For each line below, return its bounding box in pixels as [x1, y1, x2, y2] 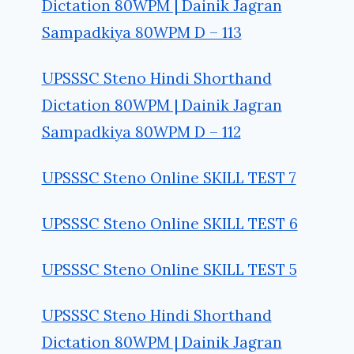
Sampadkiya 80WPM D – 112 [41, 122, 241, 142]
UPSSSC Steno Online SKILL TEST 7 [41, 168, 296, 188]
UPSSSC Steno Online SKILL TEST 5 [41, 260, 297, 280]
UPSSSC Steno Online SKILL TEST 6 [41, 214, 298, 234]
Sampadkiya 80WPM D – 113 [41, 23, 242, 43]
